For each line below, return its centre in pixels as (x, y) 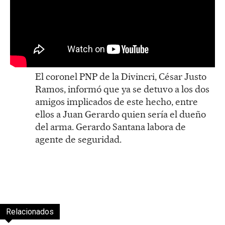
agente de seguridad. (78, 139)
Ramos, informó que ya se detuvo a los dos (122, 89)
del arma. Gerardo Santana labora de (110, 127)
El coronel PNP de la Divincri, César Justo (121, 76)
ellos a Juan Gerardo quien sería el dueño (121, 114)
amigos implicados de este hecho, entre (117, 101)
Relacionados (30, 211)
